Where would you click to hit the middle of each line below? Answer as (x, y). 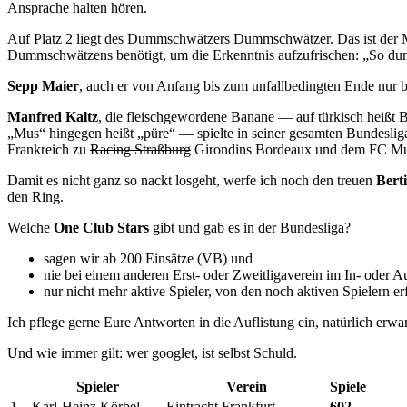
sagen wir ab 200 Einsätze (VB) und (148, 259)
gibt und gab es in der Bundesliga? (250, 228)
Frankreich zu (49, 150)
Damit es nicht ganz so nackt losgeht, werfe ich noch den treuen (192, 181)
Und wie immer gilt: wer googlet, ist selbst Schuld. (152, 353)
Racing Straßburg (140, 150)
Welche (30, 228)
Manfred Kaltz (53, 117)
